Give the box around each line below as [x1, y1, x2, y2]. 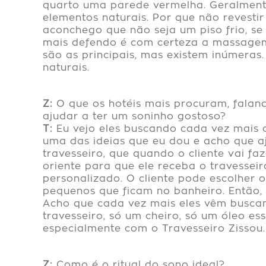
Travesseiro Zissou [162, 224, 263, 233]
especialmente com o [43, 224, 162, 233]
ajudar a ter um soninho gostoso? [43, 112, 226, 121]
